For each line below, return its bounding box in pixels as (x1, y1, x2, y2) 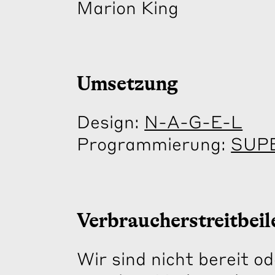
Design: (77, 110, 145, 133)
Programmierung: (77, 132, 231, 155)
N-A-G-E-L (144, 110, 243, 133)
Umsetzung (77, 72, 179, 96)
